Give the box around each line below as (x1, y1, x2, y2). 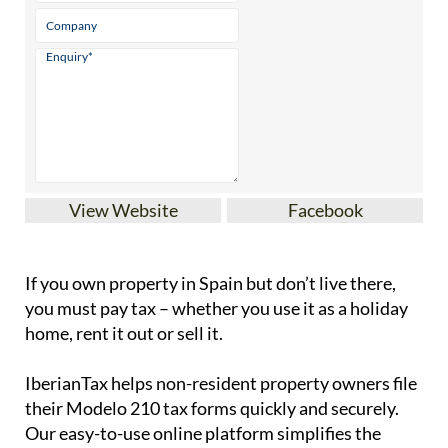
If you (25, 272, 72, 295)
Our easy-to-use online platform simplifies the (25, 422, 381, 445)
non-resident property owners (156, 372, 390, 395)
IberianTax (25, 372, 108, 395)
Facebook (287, 199, 363, 222)
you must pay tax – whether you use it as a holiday (25, 297, 408, 320)
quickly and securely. (237, 397, 399, 420)
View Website (68, 199, 178, 222)
